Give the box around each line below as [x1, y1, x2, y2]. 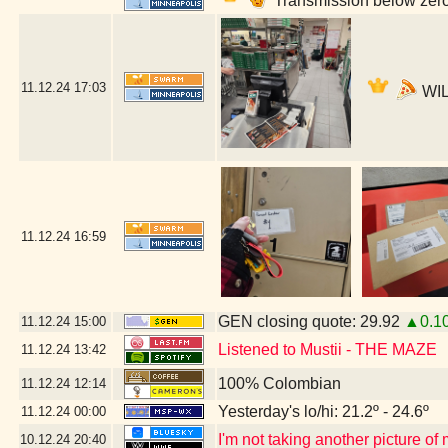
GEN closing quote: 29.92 [218, 313, 404, 330]
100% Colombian [218, 375, 341, 392]
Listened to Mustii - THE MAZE [218, 341, 437, 358]
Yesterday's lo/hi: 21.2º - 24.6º [218, 403, 429, 420]
